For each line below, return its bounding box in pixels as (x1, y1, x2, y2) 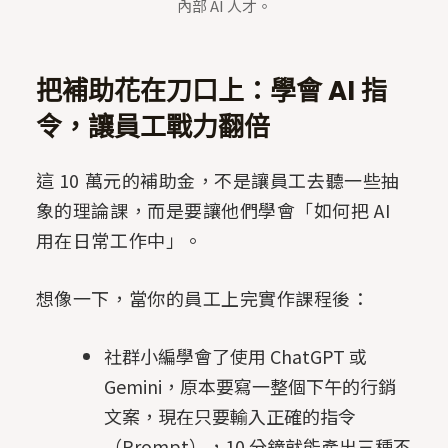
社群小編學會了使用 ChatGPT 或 (103, 343, 367, 370)
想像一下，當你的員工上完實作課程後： (35, 285, 370, 312)
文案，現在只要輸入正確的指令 (103, 403, 356, 430)
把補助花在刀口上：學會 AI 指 (35, 73, 387, 110)
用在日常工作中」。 (35, 227, 203, 254)
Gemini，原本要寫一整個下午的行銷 (103, 373, 396, 400)
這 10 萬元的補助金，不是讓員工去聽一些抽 (35, 167, 400, 194)
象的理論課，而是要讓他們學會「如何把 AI (35, 197, 391, 224)
